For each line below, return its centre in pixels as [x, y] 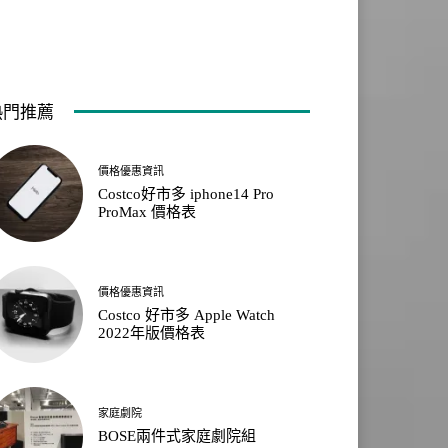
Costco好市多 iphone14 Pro [186, 194]
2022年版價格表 [152, 333]
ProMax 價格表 [147, 212]
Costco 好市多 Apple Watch [187, 315]
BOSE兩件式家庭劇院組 [177, 436]
